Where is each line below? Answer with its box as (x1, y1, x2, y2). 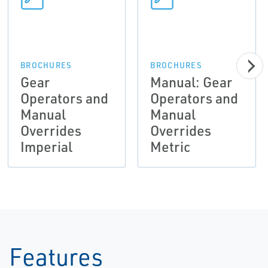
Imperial (20, 138, 72, 156)
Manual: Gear (150, 73, 233, 91)
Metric (150, 138, 191, 156)
